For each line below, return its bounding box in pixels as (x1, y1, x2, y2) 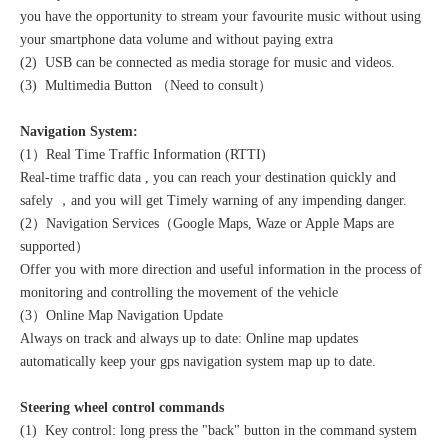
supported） (20, 239, 89, 255)
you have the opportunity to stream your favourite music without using (20, 9, 421, 25)
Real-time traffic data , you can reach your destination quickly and (20, 170, 396, 186)
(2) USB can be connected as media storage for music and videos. (20, 55, 395, 71)
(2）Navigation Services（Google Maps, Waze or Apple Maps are (20, 216, 394, 232)
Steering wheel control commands (20, 400, 224, 416)
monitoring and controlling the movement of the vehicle (20, 285, 338, 301)
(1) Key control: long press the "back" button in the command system (20, 423, 417, 439)
